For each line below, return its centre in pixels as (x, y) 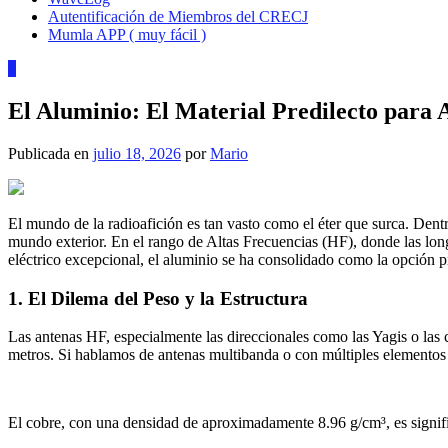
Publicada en (50, 153)
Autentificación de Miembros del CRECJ (178, 16)
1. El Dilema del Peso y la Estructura (158, 298)
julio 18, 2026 (137, 153)
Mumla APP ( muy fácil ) (127, 34)
